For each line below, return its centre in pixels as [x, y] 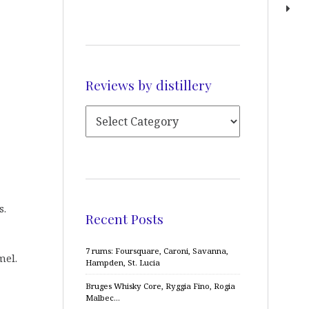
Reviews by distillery [149, 84]
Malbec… [103, 298]
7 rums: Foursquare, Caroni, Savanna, [157, 251]
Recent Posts [124, 218]
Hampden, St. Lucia [123, 262]
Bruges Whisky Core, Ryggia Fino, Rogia [160, 286]
